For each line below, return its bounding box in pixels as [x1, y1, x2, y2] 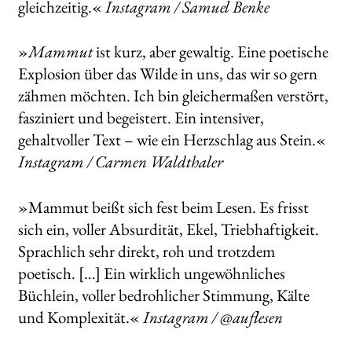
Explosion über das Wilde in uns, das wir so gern [17, 63, 317, 85]
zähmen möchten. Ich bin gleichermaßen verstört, [17, 85, 328, 107]
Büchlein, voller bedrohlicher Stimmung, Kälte [17, 284, 310, 306]
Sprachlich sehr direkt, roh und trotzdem [17, 240, 275, 262]
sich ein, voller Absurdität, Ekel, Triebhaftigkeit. [17, 218, 319, 240]
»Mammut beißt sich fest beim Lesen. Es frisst [17, 196, 309, 218]
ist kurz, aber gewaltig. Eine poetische [92, 41, 328, 63]
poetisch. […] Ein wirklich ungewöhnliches [17, 262, 285, 284]
